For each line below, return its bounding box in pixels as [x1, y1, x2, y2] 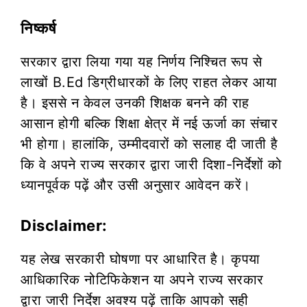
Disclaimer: [21, 216, 108, 234]
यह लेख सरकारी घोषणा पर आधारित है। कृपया [21, 250, 260, 267]
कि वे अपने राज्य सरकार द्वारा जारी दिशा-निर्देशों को [21, 156, 282, 173]
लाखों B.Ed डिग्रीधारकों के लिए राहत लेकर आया [21, 73, 277, 90]
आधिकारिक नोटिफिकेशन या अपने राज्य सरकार [21, 271, 264, 288]
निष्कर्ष [21, 19, 56, 37]
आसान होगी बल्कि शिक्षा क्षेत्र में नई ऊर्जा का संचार [21, 114, 278, 132]
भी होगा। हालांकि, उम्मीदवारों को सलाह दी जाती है [21, 135, 278, 152]
